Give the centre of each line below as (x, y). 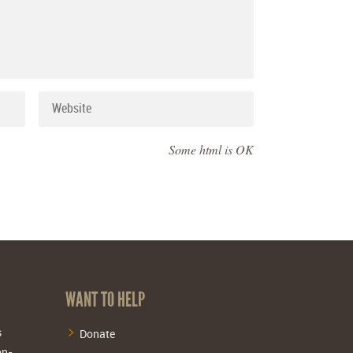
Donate (98, 333)
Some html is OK (211, 150)
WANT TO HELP (106, 299)
